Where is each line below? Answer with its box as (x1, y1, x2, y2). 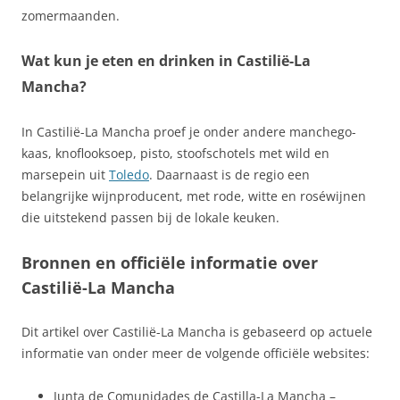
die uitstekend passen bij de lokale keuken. (21, 209, 279, 226)
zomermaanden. (21, 7, 120, 24)
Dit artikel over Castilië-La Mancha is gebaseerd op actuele (21, 323, 372, 340)
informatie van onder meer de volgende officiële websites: (21, 345, 370, 362)
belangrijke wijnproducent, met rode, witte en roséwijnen (21, 187, 366, 204)
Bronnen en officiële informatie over (21, 252, 318, 273)
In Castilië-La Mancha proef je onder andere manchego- (21, 123, 356, 140)
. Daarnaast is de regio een (149, 166, 310, 183)
